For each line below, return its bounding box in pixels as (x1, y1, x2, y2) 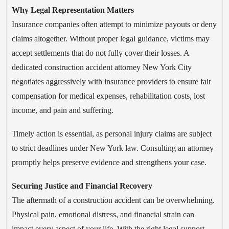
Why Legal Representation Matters (12, 5, 134, 14)
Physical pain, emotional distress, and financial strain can (12, 210, 194, 219)
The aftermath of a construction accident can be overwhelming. (12, 195, 215, 204)
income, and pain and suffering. (12, 105, 113, 114)
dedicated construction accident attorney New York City (12, 62, 192, 72)
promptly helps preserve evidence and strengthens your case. (12, 157, 207, 167)
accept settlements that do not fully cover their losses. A (12, 48, 189, 57)
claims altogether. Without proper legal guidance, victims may (12, 34, 210, 43)
